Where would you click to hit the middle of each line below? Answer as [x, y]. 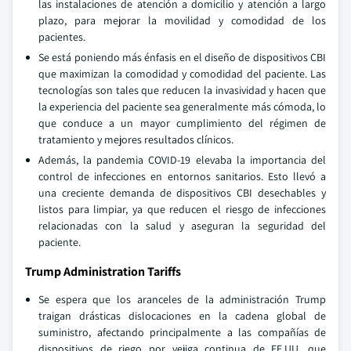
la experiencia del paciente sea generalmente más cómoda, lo [182, 107]
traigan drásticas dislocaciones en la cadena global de [182, 316]
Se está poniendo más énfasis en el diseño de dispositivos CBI [182, 57]
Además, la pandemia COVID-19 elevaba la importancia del [182, 160]
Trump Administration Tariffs [103, 271]
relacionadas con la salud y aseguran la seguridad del [182, 226]
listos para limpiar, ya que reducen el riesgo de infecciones [182, 209]
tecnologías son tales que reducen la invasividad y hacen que [182, 90]
